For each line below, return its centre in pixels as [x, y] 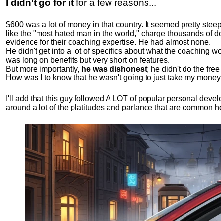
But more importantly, [44, 69]
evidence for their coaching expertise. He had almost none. [108, 42]
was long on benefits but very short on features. [88, 60]
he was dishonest [114, 69]
